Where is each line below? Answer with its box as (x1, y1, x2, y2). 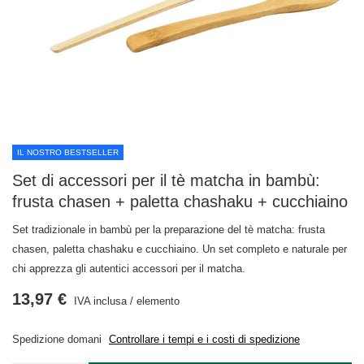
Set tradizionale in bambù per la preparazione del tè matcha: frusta (12, 223, 325, 236)
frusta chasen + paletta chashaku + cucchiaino (12, 193, 348, 210)
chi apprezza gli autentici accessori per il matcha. (12, 262, 245, 275)
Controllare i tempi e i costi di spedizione (109, 333, 300, 345)
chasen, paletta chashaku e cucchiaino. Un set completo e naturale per (12, 243, 347, 255)
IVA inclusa (71, 295, 127, 307)
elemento (136, 295, 180, 307)
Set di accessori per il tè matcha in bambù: (12, 171, 320, 189)
